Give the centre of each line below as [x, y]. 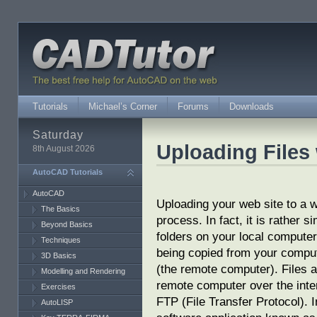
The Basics [60, 209]
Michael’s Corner [123, 106]
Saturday [58, 135]
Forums [193, 106]
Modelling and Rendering [83, 271]
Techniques [61, 240]
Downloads [252, 106]
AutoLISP [57, 302]
